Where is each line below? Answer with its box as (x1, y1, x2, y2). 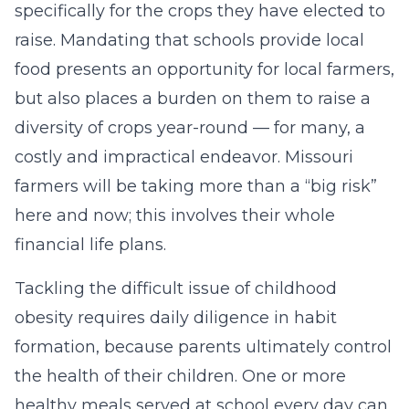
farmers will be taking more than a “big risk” (15, 176, 377, 196)
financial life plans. (15, 235, 166, 255)
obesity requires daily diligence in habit (15, 308, 337, 328)
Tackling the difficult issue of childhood (15, 278, 337, 299)
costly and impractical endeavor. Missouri (15, 147, 353, 167)
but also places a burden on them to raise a (15, 89, 371, 109)
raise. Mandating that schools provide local (15, 30, 364, 50)
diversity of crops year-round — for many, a (15, 118, 365, 138)
